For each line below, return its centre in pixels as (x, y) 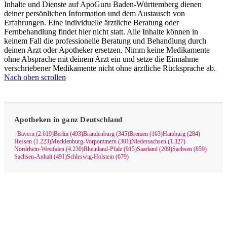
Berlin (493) (68, 134)
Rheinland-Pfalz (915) (110, 149)
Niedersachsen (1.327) (158, 141)
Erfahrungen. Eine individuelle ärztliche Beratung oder (91, 23)
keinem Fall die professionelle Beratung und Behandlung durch (105, 41)
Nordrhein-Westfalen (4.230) (49, 149)
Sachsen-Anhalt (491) (41, 157)
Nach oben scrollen (35, 77)
